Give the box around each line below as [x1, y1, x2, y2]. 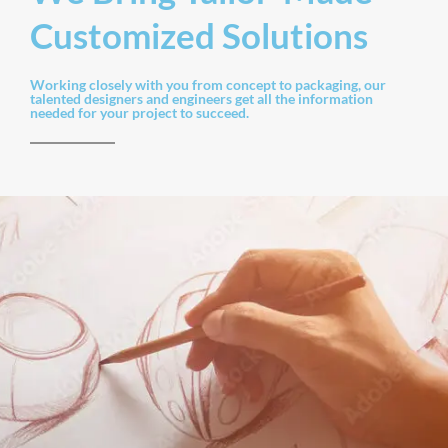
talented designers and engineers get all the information [30, 90, 373, 108]
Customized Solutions [30, 14, 368, 57]
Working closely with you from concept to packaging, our [30, 76, 386, 94]
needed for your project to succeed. [30, 104, 249, 122]
